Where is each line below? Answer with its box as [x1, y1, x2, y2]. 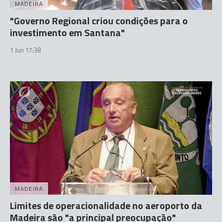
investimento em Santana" [10, 24, 125, 40]
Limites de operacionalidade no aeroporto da [10, 198, 202, 213]
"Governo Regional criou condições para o [10, 12, 188, 28]
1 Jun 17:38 [10, 45, 41, 55]
